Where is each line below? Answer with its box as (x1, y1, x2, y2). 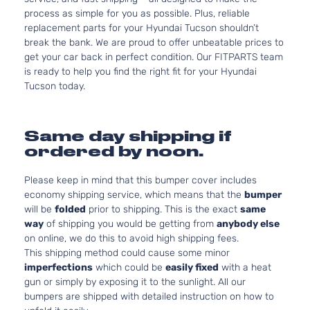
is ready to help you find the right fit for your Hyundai (24, 66, 257, 77)
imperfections (24, 262, 93, 273)
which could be (93, 262, 165, 273)
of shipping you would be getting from (44, 218, 217, 230)
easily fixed (165, 262, 219, 273)
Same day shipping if (24, 127, 232, 145)
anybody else (217, 218, 280, 230)
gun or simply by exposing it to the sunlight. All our (24, 276, 246, 288)
